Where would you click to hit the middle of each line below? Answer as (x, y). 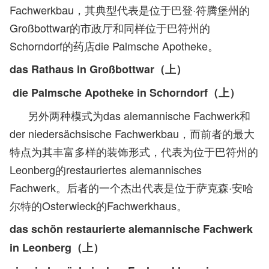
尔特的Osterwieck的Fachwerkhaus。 (98, 205)
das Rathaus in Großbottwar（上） (98, 69)
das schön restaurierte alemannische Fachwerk (131, 229)
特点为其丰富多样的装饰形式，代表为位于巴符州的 (134, 151)
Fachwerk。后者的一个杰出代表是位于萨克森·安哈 (131, 187)
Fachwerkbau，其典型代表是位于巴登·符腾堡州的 (130, 10)
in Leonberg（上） (57, 247)
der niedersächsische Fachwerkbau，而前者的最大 (132, 133)
